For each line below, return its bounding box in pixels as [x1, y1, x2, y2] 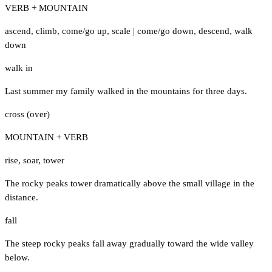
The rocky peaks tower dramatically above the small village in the [5, 178, 254, 188]
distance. [5, 192, 38, 202]
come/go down [137, 25, 194, 36]
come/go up [62, 25, 107, 36]
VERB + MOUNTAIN [5, 2, 88, 13]
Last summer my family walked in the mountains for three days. [5, 86, 247, 96]
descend [199, 25, 229, 36]
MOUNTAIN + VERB [5, 132, 88, 142]
